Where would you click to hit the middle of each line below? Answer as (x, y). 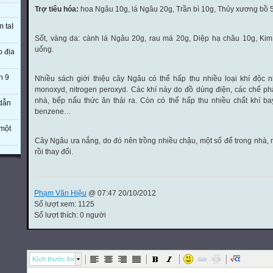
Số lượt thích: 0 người (70, 215)
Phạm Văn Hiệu (60, 193)
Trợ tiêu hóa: (57, 9)
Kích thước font (55, 259)
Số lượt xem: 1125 (64, 204)
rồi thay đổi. (54, 152)
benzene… (53, 112)
